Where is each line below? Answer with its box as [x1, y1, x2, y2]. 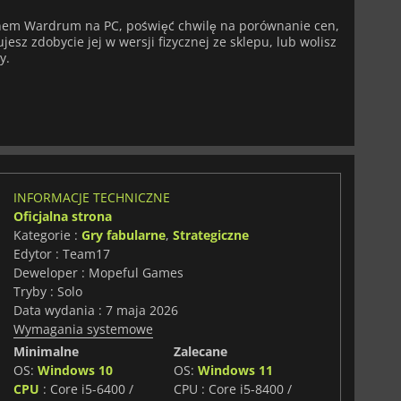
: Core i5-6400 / [38, 380, 133, 397]
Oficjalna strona [13, 207, 112, 225]
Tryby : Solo [13, 282, 82, 300]
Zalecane [174, 342, 228, 360]
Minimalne [13, 342, 79, 360]
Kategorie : [13, 226, 81, 243]
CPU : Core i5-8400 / [174, 380, 293, 397]
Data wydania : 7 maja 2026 [13, 301, 178, 319]
